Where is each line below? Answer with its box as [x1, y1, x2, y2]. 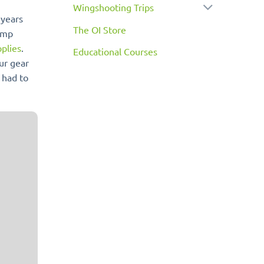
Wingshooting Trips [72, 1, 154, 14]
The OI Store [72, 24, 126, 36]
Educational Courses [72, 45, 157, 58]
